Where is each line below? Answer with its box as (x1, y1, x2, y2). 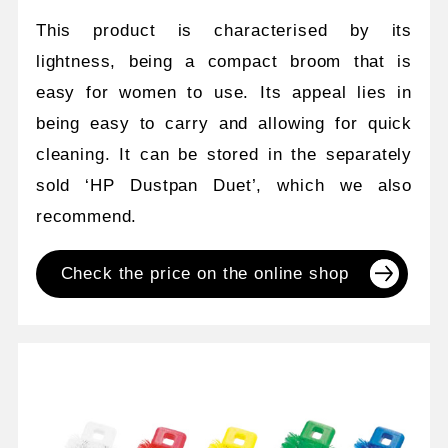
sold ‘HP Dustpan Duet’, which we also (35, 176, 413, 196)
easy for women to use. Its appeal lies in (35, 83, 413, 103)
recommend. (35, 207, 138, 227)
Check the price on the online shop (60, 264, 349, 284)
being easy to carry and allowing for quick (35, 114, 413, 134)
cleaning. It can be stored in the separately (35, 145, 413, 165)
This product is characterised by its (35, 21, 413, 41)
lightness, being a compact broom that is (35, 52, 413, 72)
